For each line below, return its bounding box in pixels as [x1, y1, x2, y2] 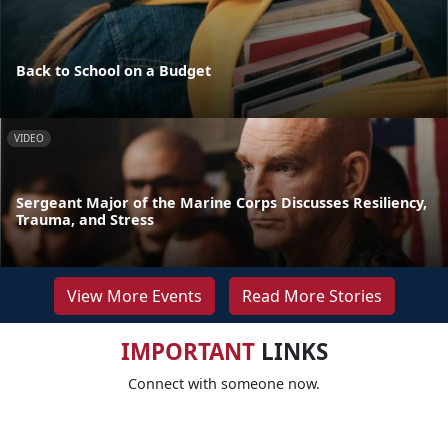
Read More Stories [241, 285, 382, 308]
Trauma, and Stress [16, 210, 154, 230]
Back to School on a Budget [16, 61, 211, 81]
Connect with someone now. [128, 374, 320, 394]
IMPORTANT [120, 336, 255, 368]
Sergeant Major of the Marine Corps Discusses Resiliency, [16, 193, 427, 213]
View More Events [66, 285, 202, 308]
